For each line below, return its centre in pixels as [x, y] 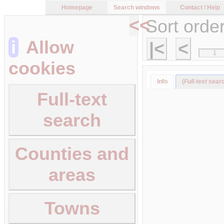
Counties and [72, 154]
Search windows [137, 7]
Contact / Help [200, 7]
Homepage [77, 7]
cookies [42, 68]
